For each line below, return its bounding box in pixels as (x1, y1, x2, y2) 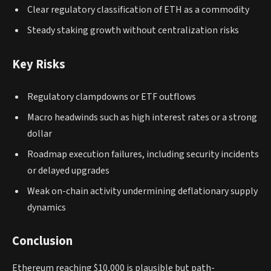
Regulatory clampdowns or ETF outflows (27, 90, 196, 103)
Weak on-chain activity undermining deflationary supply (27, 184, 258, 198)
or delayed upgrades (27, 163, 109, 177)
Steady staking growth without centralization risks (27, 24, 239, 38)
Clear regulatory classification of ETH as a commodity (27, 3, 249, 17)
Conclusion (12, 232, 73, 250)
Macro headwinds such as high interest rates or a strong (27, 110, 257, 124)
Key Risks (12, 55, 65, 73)
